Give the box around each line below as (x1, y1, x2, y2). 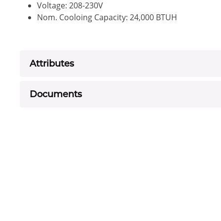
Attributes (30, 58, 74, 69)
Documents (30, 88, 82, 100)
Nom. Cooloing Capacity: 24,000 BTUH (37, 11, 177, 23)
